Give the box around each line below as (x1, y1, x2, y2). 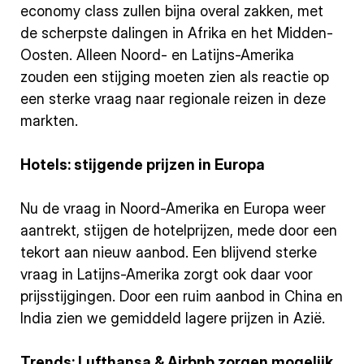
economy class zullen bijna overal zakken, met (20, 2, 323, 19)
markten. (20, 112, 78, 129)
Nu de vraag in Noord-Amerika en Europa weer (20, 200, 326, 217)
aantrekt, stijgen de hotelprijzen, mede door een (20, 222, 337, 239)
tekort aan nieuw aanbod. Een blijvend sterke (20, 244, 317, 261)
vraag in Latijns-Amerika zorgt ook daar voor (20, 266, 313, 283)
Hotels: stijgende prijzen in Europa (20, 156, 265, 173)
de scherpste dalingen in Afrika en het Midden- (20, 24, 333, 41)
